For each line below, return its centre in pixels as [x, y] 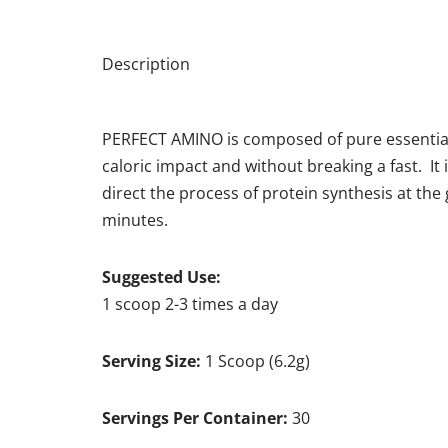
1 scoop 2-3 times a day [192, 303]
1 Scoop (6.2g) [257, 360]
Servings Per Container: [195, 417]
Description [146, 63]
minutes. [135, 219]
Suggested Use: [161, 276]
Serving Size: [153, 360]
